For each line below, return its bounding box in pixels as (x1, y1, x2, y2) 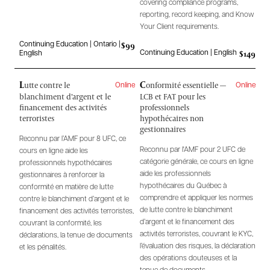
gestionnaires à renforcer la (19, 171, 104, 179)
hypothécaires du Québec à (140, 182, 227, 190)
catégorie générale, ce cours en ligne (140, 158, 253, 166)
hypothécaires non (140, 112, 204, 124)
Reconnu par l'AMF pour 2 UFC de (140, 146, 245, 154)
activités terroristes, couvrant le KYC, (140, 230, 253, 238)
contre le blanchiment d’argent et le (19, 195, 129, 203)
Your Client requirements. (140, 23, 219, 31)
